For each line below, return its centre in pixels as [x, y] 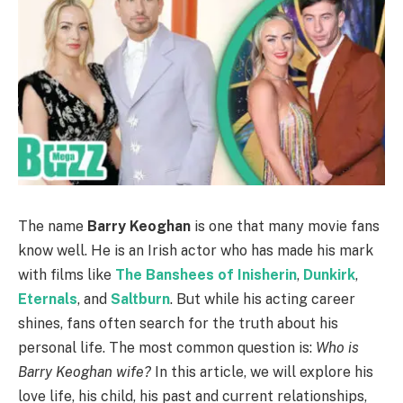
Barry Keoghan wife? [85, 372]
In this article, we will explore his [262, 372]
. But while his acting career [263, 299]
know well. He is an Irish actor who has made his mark [196, 250]
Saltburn [140, 299]
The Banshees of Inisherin [206, 274]
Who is [337, 347]
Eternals [48, 299]
